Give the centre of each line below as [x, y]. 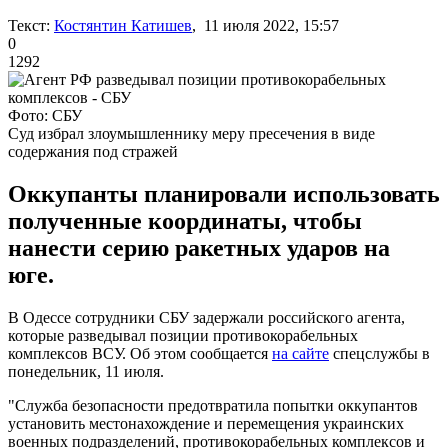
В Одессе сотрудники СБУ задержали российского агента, [206, 317]
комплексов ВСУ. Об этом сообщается [140, 353]
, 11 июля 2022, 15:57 [265, 25]
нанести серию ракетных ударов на [199, 247]
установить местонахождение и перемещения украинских [206, 423]
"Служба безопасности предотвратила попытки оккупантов [213, 405]
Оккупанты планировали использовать [224, 193]
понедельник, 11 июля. [86, 371]
